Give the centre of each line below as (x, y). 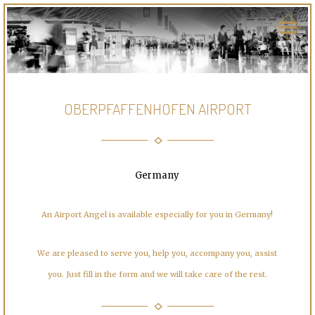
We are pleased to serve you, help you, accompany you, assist (157, 253)
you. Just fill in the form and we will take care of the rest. (157, 275)
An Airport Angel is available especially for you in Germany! (157, 215)
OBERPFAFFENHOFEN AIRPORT (157, 109)
